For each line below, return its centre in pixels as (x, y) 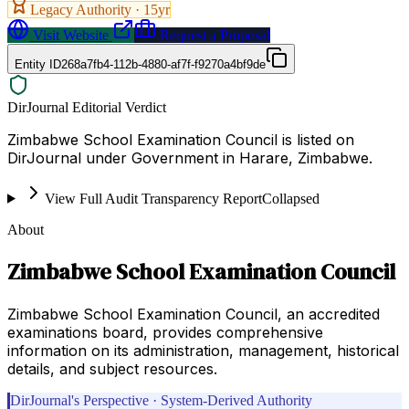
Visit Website (69, 35)
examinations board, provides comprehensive (165, 332)
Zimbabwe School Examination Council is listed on (181, 139)
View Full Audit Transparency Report (153, 198)
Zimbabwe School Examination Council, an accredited (194, 314)
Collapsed (290, 198)
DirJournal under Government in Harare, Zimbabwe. (190, 157)
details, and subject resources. (112, 368)
